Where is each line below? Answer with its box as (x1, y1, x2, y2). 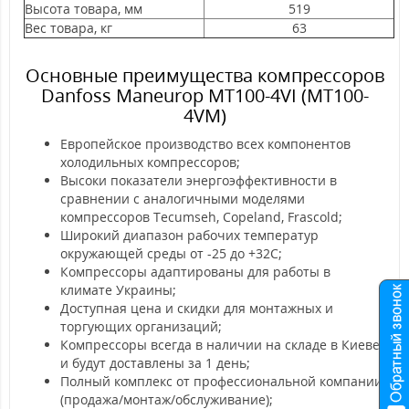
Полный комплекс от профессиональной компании (60, 372, 383, 390)
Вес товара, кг (25, 19, 112, 37)
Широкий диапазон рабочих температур (60, 226, 319, 244)
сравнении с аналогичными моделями (60, 190, 305, 207)
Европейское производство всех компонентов (60, 135, 351, 152)
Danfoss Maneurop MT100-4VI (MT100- (40, 83, 369, 108)
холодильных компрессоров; (60, 153, 240, 171)
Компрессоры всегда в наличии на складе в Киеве (60, 336, 380, 353)
